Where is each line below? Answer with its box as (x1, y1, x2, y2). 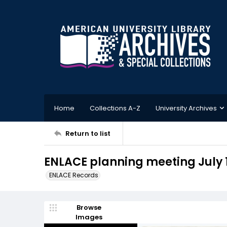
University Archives (156, 103, 217, 113)
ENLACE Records (49, 171, 98, 179)
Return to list (65, 128, 110, 138)
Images (75, 212, 102, 222)
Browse (76, 203, 101, 212)
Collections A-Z (90, 103, 140, 113)
